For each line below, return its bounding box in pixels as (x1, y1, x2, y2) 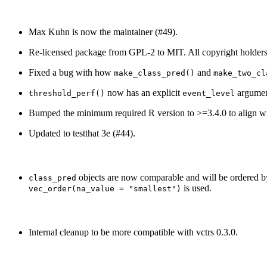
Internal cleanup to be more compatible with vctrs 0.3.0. (29, 227, 238, 238)
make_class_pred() (114, 69, 195, 78)
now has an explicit (105, 88, 182, 98)
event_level (182, 89, 235, 98)
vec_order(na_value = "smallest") (29, 184, 181, 194)
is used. (181, 183, 212, 194)
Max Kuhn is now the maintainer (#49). (29, 27, 178, 38)
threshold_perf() (29, 89, 105, 98)
